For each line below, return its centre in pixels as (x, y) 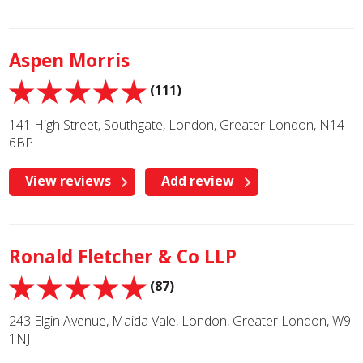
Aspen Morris (70, 60)
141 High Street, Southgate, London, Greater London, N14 (177, 125)
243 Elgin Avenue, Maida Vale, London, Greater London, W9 (180, 321)
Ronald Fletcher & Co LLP (123, 256)
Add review (198, 181)
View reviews (68, 181)
